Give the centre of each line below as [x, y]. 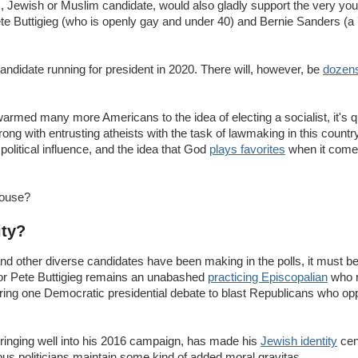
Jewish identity [299, 340]
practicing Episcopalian [268, 276]
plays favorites [247, 149]
